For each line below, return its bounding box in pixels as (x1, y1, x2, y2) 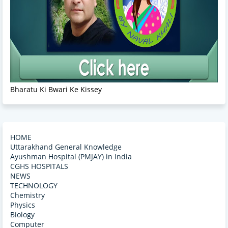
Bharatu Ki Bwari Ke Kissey (10, 84, 102, 95)
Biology (10, 210, 35, 220)
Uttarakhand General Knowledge (10, 142, 122, 152)
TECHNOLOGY (10, 181, 58, 191)
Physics (10, 200, 35, 210)
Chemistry (10, 190, 45, 201)
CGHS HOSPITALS (10, 161, 68, 172)
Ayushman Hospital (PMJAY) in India (10, 152, 132, 162)
